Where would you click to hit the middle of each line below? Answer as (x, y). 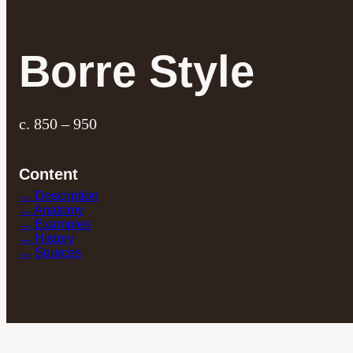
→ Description (59, 196)
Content (48, 175)
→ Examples (55, 225)
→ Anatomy (51, 210)
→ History (46, 239)
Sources (58, 253)
